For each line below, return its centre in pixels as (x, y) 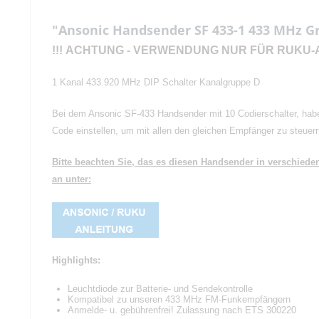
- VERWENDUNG (171, 51)
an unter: (72, 179)
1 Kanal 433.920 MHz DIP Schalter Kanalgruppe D (156, 83)
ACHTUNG (95, 51)
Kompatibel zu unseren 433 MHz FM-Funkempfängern (179, 300)
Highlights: (76, 261)
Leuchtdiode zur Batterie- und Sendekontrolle (160, 289)
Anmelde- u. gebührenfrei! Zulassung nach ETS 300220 (182, 310)
